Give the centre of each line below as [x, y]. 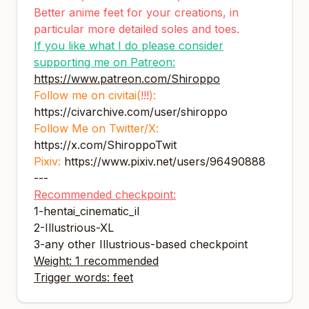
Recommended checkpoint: [105, 195]
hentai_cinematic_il [91, 211]
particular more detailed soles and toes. [137, 29]
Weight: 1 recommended [96, 261]
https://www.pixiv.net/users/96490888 [165, 161]
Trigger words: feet [83, 277]
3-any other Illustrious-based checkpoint [141, 244]
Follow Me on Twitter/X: [96, 128]
